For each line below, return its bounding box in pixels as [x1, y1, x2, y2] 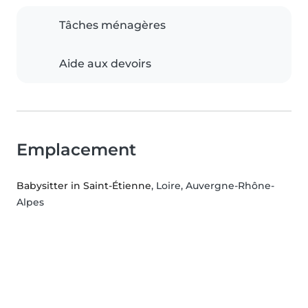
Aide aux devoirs [59, 57, 151, 71]
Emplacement [16, 140, 136, 160]
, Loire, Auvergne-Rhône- [151, 179, 274, 192]
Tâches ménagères [59, 19, 166, 32]
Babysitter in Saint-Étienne [16, 179, 151, 192]
